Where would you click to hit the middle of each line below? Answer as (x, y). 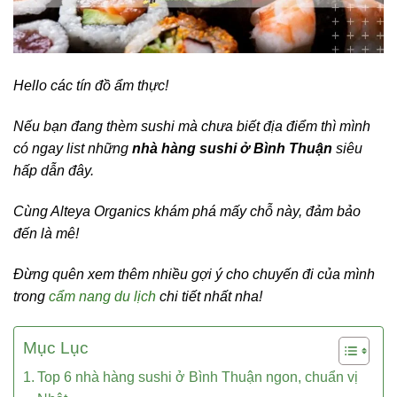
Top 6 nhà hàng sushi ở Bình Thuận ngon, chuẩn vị (198, 377)
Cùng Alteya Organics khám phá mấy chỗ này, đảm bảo (187, 212)
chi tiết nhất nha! (209, 296)
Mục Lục (56, 347)
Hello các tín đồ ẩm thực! (91, 86)
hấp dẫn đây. (54, 171)
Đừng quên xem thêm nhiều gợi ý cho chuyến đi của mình (194, 274)
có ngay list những (73, 149)
